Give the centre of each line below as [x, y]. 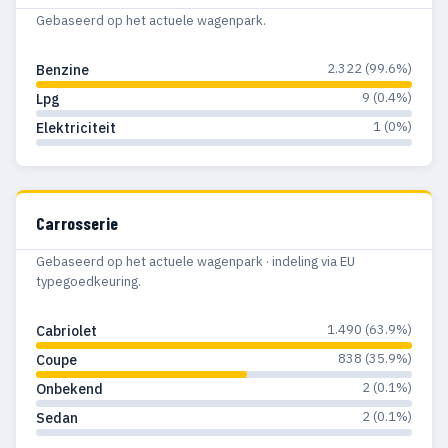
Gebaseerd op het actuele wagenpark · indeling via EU [195, 261]
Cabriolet [66, 330]
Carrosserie [77, 223]
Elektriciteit [76, 128]
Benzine [62, 70]
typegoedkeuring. [88, 281]
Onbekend [69, 388]
